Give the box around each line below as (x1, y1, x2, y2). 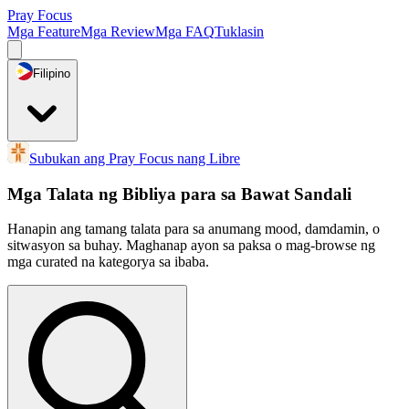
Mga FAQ (155, 24, 215, 39)
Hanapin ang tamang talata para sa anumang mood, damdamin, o (7, 221, 380, 237)
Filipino (33, 67, 70, 80)
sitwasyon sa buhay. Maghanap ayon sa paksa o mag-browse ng (7, 237, 375, 254)
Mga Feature (7, 24, 80, 39)
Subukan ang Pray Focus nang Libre (29, 151, 240, 166)
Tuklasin (215, 24, 264, 39)
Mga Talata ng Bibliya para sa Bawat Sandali (7, 184, 351, 204)
